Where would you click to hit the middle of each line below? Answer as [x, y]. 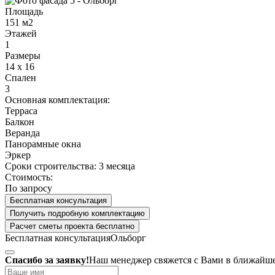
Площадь [24, 11]
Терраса [21, 110]
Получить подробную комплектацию [77, 213]
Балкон [20, 122]
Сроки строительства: [52, 166]
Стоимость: [29, 177]
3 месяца [117, 166]
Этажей [21, 33]
